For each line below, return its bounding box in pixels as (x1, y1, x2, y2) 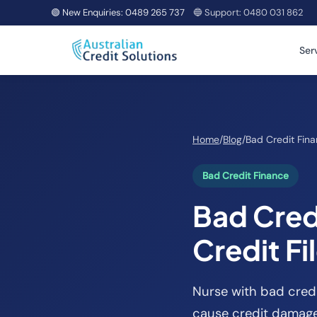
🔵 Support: (193, 6, 243, 18)
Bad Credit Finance (202, 170, 289, 182)
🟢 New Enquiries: (51, 6, 125, 18)
